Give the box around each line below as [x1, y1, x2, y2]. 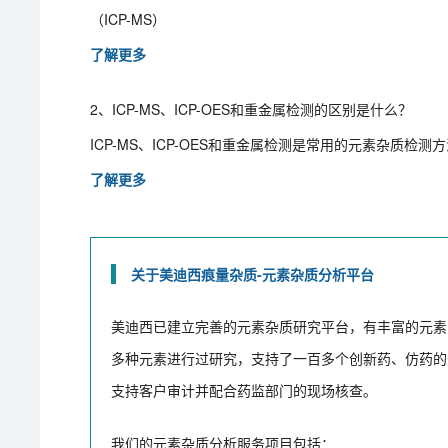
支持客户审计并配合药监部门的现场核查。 [111, 379, 378, 400]
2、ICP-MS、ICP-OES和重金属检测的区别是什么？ [90, 98, 413, 119]
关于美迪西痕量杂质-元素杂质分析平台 [131, 263, 375, 284]
